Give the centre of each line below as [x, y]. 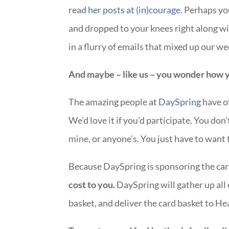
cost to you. [92, 184]
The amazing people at [114, 101]
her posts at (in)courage [134, 9]
